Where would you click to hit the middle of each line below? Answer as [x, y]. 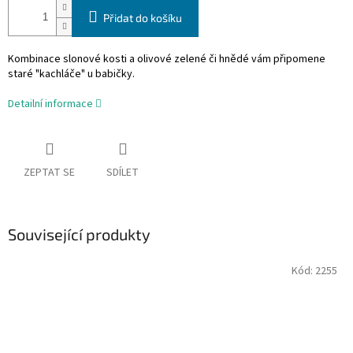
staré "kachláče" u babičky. [71, 74]
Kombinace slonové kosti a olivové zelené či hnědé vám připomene [167, 59]
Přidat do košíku [143, 18]
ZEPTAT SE [49, 173]
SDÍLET [123, 173]
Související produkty [79, 234]
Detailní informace [50, 104]
